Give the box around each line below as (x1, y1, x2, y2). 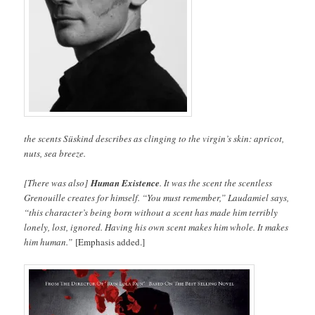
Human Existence (91, 176, 160, 190)
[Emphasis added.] (75, 236, 146, 249)
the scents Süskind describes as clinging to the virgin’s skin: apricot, (24, 132, 285, 146)
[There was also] (24, 176, 91, 190)
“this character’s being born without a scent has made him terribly (24, 206, 278, 219)
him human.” (24, 236, 76, 249)
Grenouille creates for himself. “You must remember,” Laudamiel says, (24, 191, 290, 205)
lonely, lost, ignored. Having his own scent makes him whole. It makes (24, 221, 289, 234)
